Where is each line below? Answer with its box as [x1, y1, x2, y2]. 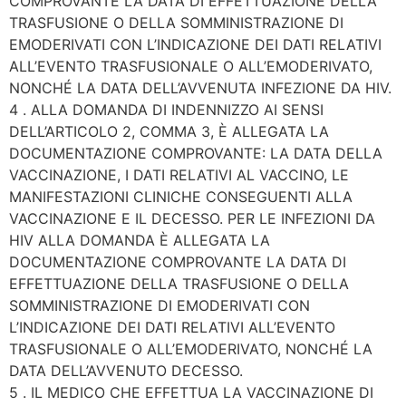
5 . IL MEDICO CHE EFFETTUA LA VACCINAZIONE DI [9, 383, 373, 402]
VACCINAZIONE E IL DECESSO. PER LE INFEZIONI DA [9, 209, 375, 228]
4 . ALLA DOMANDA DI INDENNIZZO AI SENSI [9, 101, 324, 120]
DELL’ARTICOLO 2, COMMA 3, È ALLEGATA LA [9, 122, 329, 141]
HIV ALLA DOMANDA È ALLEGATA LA [9, 231, 270, 250]
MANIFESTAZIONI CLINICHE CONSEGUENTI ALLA [9, 188, 353, 207]
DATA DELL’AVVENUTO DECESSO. [9, 362, 243, 381]
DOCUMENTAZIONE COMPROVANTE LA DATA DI [9, 253, 346, 272]
